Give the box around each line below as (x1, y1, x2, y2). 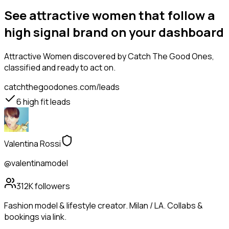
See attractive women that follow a (4, 7, 215, 24)
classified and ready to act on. (4, 62, 116, 74)
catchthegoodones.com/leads (4, 81, 120, 93)
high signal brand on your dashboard (4, 24, 224, 41)
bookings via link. (4, 211, 66, 223)
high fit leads (21, 96, 71, 108)
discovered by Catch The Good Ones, (72, 51, 214, 62)
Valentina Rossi (4, 138, 61, 150)
